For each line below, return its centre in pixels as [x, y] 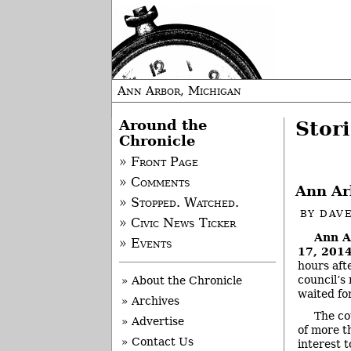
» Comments [154, 183]
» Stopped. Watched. [179, 203]
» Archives [150, 301]
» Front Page [158, 163]
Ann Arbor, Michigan [179, 91]
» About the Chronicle [182, 281]
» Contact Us [157, 342]
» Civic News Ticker [177, 224]
